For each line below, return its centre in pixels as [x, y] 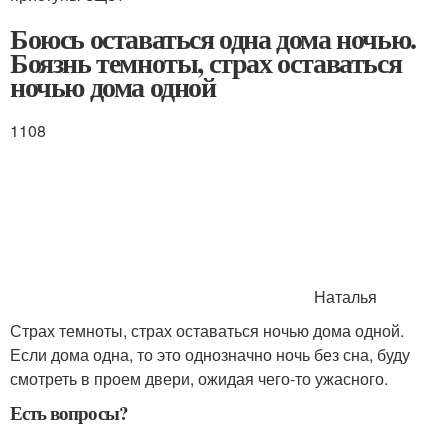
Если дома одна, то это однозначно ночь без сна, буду [210, 354]
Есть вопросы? [69, 412]
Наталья [343, 296]
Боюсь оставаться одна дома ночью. [213, 38]
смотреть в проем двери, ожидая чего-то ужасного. [199, 378]
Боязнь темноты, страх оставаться [206, 62]
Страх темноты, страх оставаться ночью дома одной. [207, 330]
